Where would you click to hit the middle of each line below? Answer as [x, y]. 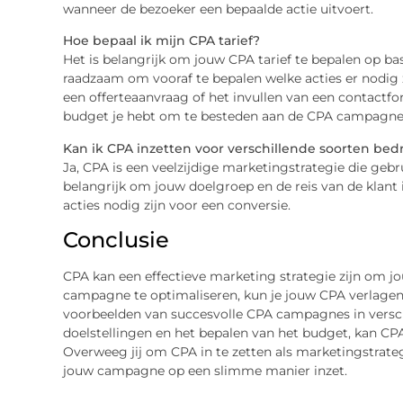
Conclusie [116, 240]
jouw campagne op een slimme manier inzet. [205, 371]
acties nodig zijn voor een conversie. [176, 205]
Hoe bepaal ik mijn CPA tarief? [161, 41]
